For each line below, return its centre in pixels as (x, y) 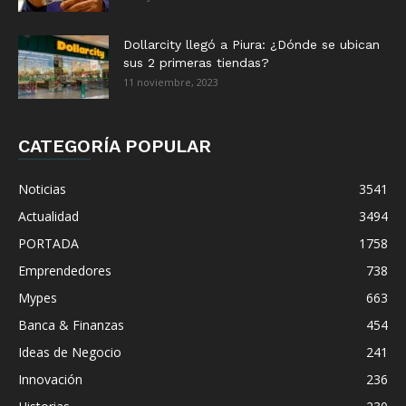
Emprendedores (65, 270)
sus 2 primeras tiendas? (196, 62)
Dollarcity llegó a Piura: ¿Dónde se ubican (251, 44)
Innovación (50, 379)
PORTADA (48, 243)
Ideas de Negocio (70, 352)
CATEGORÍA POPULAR (115, 145)
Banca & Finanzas (71, 324)
